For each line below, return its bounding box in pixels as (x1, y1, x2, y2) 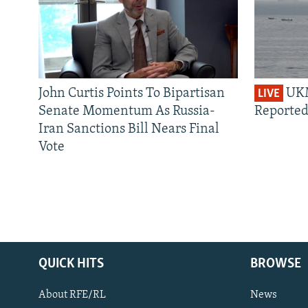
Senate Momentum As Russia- (38, 104, 215, 118)
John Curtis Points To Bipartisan (38, 86, 225, 100)
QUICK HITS (38, 256, 104, 271)
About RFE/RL (38, 289, 106, 300)
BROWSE (250, 256, 301, 271)
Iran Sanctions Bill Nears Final (38, 122, 219, 136)
